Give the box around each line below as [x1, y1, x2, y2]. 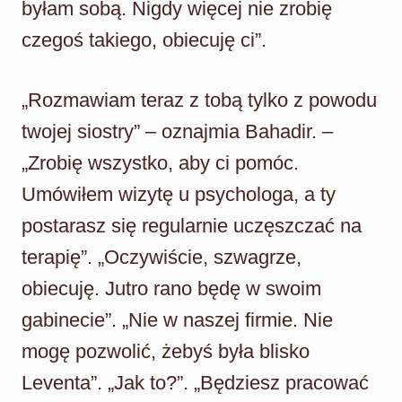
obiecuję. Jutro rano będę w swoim [22, 276, 321, 300]
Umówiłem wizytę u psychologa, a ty [22, 182, 336, 205]
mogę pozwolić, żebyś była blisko [22, 339, 310, 363]
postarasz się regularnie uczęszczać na [22, 214, 362, 237]
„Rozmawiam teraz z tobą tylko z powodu [22, 88, 377, 111]
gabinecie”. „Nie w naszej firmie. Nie [22, 308, 333, 331]
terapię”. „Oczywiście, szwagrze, [22, 245, 301, 268]
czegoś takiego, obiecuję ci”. [22, 28, 267, 51]
